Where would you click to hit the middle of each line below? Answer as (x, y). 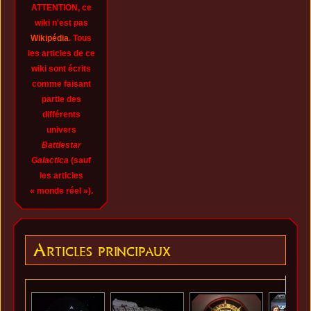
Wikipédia (50, 38)
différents (61, 114)
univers (61, 129)
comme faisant (61, 84)
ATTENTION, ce (61, 7)
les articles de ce (61, 53)
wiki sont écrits (61, 68)
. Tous (81, 38)
